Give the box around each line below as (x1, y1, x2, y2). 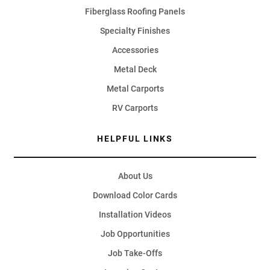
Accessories (111, 45, 159, 55)
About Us (118, 171, 152, 181)
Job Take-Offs (108, 248, 162, 259)
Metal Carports (106, 84, 164, 94)
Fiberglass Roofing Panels (85, 7, 185, 17)
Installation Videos (99, 210, 171, 220)
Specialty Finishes (100, 26, 170, 36)
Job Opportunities (100, 229, 170, 239)
